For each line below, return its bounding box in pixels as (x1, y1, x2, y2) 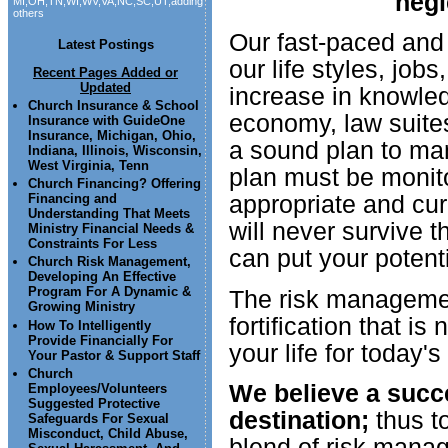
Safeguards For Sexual (28, 410, 170, 426)
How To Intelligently (28, 317, 152, 333)
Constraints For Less (28, 235, 158, 251)
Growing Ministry (28, 299, 136, 315)
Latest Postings (57, 36, 154, 52)
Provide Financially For (28, 332, 174, 348)
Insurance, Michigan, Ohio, (28, 127, 197, 143)
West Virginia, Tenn (28, 157, 150, 173)
